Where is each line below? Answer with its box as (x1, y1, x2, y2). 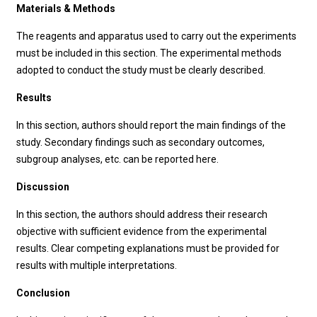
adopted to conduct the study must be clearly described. (16, 64, 266, 76)
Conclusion (16, 287, 71, 299)
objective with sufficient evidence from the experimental (16, 226, 267, 237)
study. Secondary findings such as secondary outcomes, (16, 137, 265, 148)
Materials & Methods (16, 3, 116, 14)
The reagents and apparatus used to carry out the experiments (16, 30, 297, 42)
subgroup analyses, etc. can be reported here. (16, 154, 219, 165)
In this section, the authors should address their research (16, 209, 268, 220)
